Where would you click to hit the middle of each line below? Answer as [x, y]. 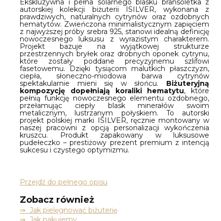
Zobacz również [57, 200]
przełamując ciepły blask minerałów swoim [114, 105]
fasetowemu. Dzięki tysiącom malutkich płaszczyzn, [114, 68]
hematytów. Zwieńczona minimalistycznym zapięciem [114, 24]
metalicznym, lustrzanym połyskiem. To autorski [114, 113]
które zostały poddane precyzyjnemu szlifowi [114, 61]
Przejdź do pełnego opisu [64, 182]
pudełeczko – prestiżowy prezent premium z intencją [114, 142]
